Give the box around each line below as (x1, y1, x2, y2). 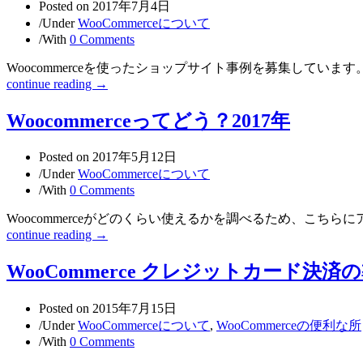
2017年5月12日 (92, 150, 177, 164)
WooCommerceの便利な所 (216, 318, 361, 333)
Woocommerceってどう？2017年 (6, 109, 290, 131)
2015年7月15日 (92, 301, 177, 316)
